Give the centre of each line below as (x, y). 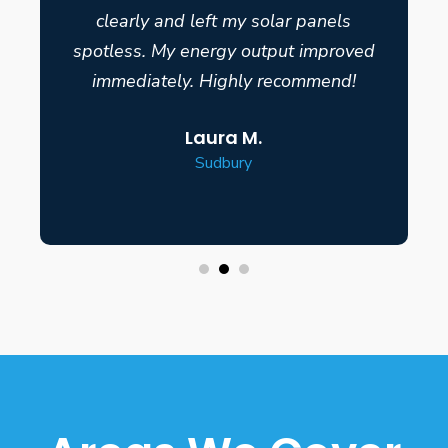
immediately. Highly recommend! (223, 80)
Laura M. (224, 137)
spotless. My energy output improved (223, 50)
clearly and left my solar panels (224, 20)
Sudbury (224, 162)
